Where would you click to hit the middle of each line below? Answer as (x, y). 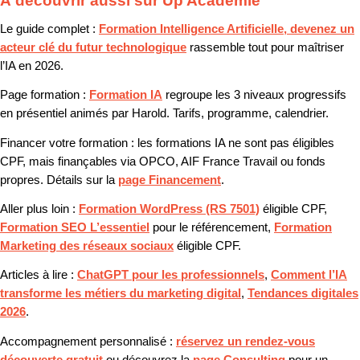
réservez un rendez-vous (245, 341)
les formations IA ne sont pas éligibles (234, 143)
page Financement (170, 180)
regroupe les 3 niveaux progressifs (254, 95)
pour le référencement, (212, 227)
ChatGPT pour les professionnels (171, 275)
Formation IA (126, 95)
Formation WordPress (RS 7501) (169, 209)
